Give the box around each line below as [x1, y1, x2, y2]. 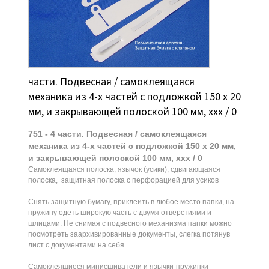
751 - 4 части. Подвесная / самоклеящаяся [28, 128, 207, 139]
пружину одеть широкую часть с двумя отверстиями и [28, 208, 211, 217]
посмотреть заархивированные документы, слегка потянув [28, 229, 230, 238]
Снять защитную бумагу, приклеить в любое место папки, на [28, 197, 234, 206]
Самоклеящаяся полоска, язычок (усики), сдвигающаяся [28, 165, 220, 174]
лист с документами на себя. [28, 240, 126, 249]
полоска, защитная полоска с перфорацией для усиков [28, 175, 219, 184]
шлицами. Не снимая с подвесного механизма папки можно [28, 219, 232, 228]
